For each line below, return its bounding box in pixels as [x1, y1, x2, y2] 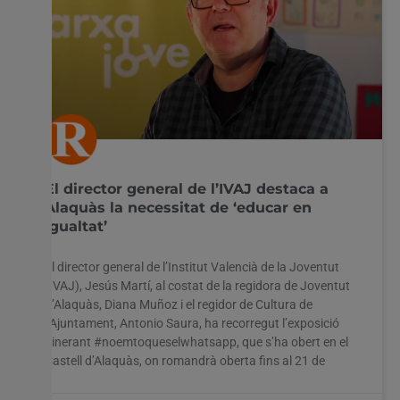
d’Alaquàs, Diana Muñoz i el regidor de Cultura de [45, 296, 312, 312]
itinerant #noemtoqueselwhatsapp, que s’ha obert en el [45, 334, 348, 349]
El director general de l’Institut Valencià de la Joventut [45, 259, 339, 274]
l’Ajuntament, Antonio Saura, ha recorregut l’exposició [45, 315, 339, 330]
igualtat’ [45, 217, 107, 235]
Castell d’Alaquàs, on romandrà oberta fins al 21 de [45, 353, 325, 368]
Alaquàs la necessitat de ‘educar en [45, 198, 312, 216]
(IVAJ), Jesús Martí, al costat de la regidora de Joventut [45, 278, 350, 293]
